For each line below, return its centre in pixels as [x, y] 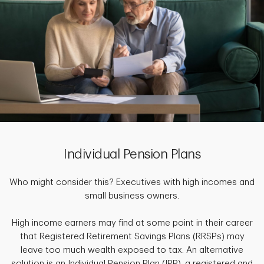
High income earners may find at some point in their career [132, 223]
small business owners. [132, 196]
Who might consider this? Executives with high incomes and [132, 182]
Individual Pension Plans [132, 154]
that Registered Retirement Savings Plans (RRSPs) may [132, 236]
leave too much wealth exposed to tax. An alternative [132, 250]
